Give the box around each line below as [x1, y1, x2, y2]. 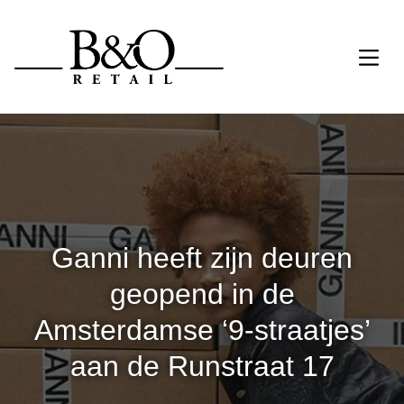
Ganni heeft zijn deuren [51, 242, 353, 274]
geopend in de [109, 278, 295, 310]
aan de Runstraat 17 [69, 350, 335, 382]
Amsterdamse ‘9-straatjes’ [33, 314, 371, 346]
